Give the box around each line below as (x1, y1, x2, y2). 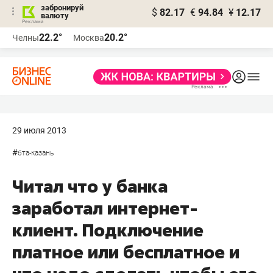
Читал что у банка (12, 175, 168, 197)
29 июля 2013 (12, 126, 66, 135)
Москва (73, 33, 104, 43)
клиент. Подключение (12, 219, 204, 241)
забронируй (41, 3, 83, 12)
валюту (41, 11, 69, 20)
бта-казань (18, 149, 54, 157)
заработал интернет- (12, 197, 198, 219)
